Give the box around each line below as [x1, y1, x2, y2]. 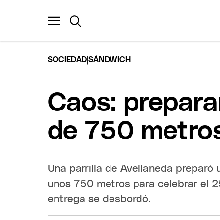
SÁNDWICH [88, 55, 131, 64]
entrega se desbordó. [48, 193, 151, 204]
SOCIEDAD [48, 55, 87, 64]
